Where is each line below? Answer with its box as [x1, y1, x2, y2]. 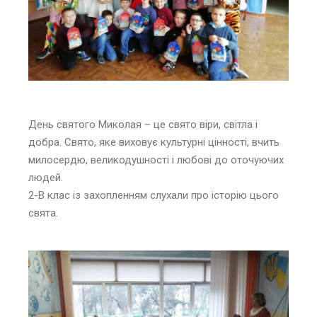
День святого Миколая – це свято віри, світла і [28, 117, 258, 131]
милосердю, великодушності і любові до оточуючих [28, 153, 284, 166]
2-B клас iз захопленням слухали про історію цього [28, 188, 279, 202]
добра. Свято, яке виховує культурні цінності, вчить [28, 135, 279, 149]
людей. [28, 171, 63, 184]
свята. [28, 206, 58, 219]
